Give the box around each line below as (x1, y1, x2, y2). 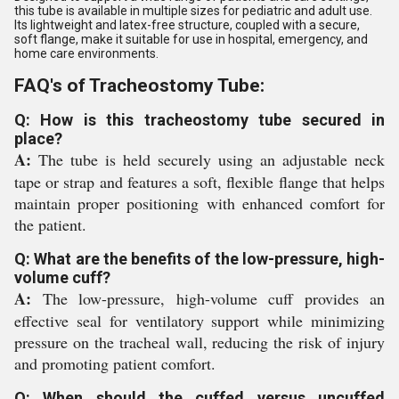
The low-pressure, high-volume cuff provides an (31, 288, 385, 309)
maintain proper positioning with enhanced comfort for (14, 192, 385, 214)
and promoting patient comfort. (14, 353, 216, 374)
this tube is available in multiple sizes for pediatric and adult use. (14, 4, 372, 18)
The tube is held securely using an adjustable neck (31, 149, 385, 170)
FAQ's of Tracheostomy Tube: (14, 75, 265, 96)
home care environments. (14, 46, 159, 61)
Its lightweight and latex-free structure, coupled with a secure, (14, 18, 360, 32)
